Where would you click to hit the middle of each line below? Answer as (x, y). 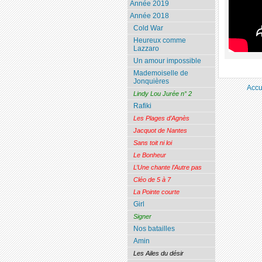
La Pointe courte (156, 192)
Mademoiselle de (161, 73)
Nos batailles (154, 229)
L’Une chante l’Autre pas (167, 168)
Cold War (148, 28)
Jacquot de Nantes (160, 131)
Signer (142, 217)
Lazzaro (146, 49)
